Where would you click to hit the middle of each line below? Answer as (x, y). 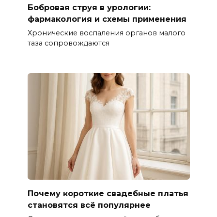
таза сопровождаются (68, 43)
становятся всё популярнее (89, 205)
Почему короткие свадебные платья (108, 193)
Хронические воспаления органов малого (106, 33)
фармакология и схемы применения (107, 19)
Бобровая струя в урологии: (89, 7)
